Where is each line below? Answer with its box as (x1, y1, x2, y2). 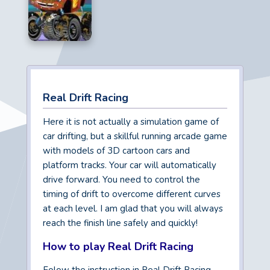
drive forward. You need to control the (43, 174, 200, 186)
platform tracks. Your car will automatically (43, 159, 216, 172)
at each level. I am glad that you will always (43, 202, 223, 215)
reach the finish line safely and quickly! (43, 217, 198, 230)
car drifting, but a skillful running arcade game (43, 130, 227, 143)
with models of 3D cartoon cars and (43, 145, 190, 157)
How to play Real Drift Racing (43, 239, 193, 254)
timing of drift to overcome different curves (43, 188, 221, 201)
